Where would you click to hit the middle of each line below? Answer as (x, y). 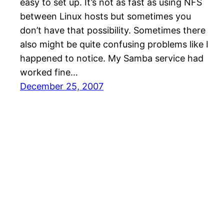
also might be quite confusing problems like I (114, 44)
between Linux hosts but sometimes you (105, 16)
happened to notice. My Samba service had (112, 58)
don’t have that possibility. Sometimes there (113, 30)
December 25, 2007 (62, 86)
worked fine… (49, 72)
